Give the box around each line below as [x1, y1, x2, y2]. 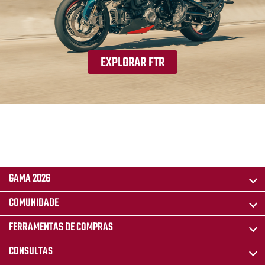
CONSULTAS [9, 243, 53, 260]
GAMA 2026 [9, 170, 50, 188]
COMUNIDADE [9, 194, 59, 212]
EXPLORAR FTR [101, 52, 164, 73]
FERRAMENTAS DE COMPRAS [9, 218, 113, 236]
